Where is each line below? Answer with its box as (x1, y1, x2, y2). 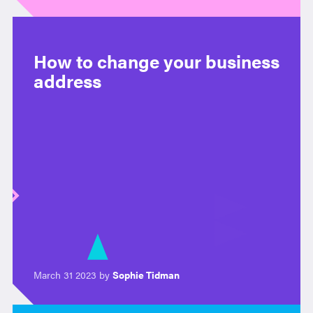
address (33, 68, 101, 94)
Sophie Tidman (112, 268, 180, 282)
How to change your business (33, 48, 279, 75)
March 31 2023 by (33, 268, 110, 282)
